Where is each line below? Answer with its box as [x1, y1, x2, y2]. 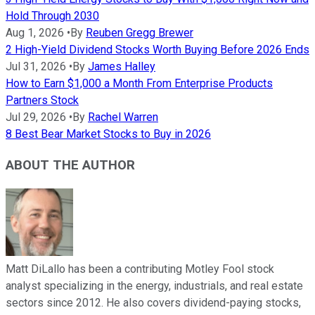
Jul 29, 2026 [6, 110, 66, 124]
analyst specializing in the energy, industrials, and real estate [6, 279, 303, 293]
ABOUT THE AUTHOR [6, 157, 135, 174]
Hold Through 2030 [6, 8, 99, 22]
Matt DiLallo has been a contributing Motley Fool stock [6, 262, 274, 276]
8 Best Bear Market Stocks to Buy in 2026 [6, 127, 211, 141]
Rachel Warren [88, 110, 158, 124]
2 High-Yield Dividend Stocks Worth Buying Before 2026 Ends [6, 42, 309, 56]
